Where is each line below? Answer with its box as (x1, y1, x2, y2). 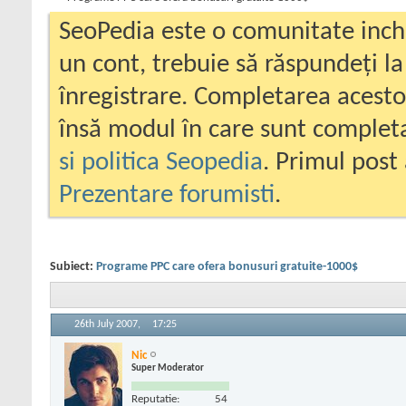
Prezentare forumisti (59, 182, 275, 208)
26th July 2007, (74, 319, 143, 331)
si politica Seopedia (59, 150, 263, 176)
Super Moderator (131, 362, 204, 373)
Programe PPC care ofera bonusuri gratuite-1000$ (96, 260, 358, 274)
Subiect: (50, 260, 96, 274)
